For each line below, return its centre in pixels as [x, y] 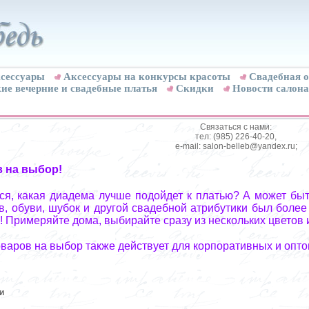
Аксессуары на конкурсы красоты [147, 77]
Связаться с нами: [236, 127]
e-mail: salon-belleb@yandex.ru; [236, 146]
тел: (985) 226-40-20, [236, 137]
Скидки [195, 88]
